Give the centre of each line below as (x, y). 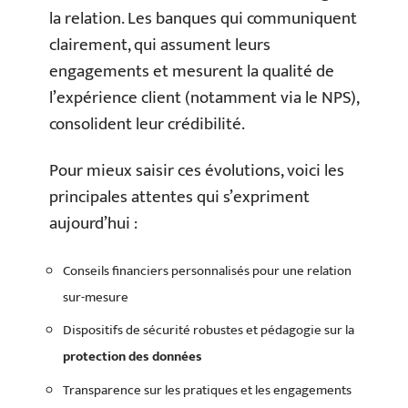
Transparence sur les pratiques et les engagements (207, 390)
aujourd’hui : (93, 224)
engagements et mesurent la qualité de (192, 71)
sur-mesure (96, 297)
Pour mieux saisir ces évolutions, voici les (197, 171)
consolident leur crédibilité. (147, 124)
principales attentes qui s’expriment (179, 197)
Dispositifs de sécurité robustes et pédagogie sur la (209, 330)
